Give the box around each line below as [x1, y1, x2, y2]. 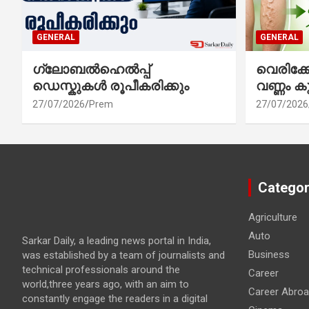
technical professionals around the [22, 263, 180, 276]
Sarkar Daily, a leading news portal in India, [22, 234, 211, 247]
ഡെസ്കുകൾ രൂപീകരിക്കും [32, 77, 189, 94]
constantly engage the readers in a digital [22, 292, 208, 305]
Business [248, 248, 290, 261]
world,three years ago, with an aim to [22, 277, 189, 290]
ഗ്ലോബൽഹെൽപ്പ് [32, 61, 150, 77]
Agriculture [248, 210, 297, 223]
